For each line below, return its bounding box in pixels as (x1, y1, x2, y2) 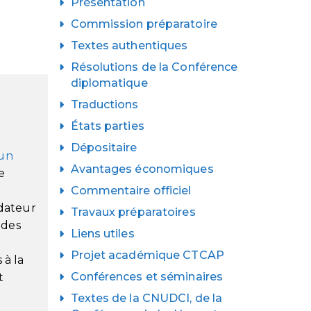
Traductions (70, 97, 139, 111)
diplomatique (70, 76, 148, 90)
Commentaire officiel (70, 183, 192, 197)
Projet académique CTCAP (70, 248, 224, 262)
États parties (70, 119, 144, 133)
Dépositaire (70, 140, 137, 154)
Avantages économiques (70, 162, 214, 176)
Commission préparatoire (70, 17, 217, 31)
